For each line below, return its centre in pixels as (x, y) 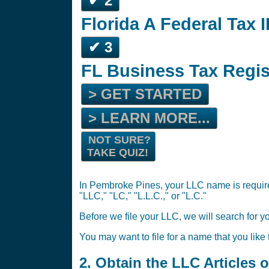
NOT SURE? (119, 140)
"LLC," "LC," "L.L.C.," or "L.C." (143, 196)
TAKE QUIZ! (118, 153)
